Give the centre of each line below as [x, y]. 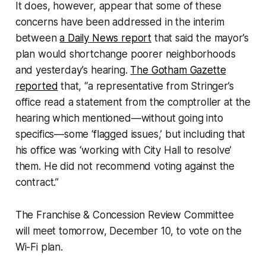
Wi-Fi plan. [39, 247]
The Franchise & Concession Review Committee [124, 215]
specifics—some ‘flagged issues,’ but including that [130, 134]
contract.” [37, 183]
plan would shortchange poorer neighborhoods [125, 54]
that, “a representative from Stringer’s [146, 86]
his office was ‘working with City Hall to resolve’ [123, 151]
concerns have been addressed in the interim [120, 22]
